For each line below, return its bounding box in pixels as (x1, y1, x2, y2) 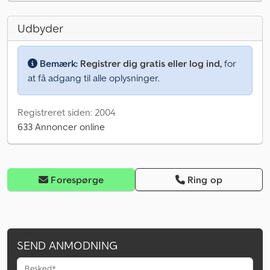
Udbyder (17, 20, 63, 37)
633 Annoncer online (17, 121, 105, 133)
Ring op (187, 174, 223, 186)
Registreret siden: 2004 (17, 106, 116, 119)
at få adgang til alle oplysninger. (28, 72, 160, 84)
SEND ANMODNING (17, 237, 118, 254)
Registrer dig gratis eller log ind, (80, 57, 222, 70)
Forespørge (51, 174, 104, 186)
